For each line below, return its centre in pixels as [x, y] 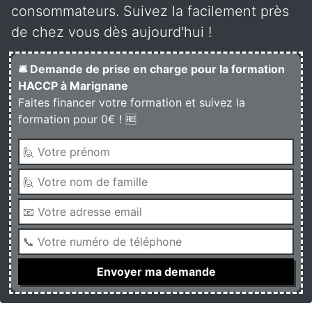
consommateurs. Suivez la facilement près [150, 11]
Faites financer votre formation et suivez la [132, 102]
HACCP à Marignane [73, 86]
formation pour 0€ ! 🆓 [77, 119]
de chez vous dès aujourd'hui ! [111, 32]
